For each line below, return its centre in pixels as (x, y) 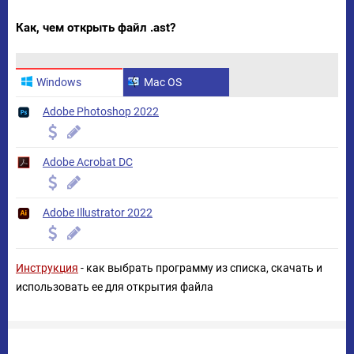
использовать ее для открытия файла (115, 287)
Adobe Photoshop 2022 (101, 111)
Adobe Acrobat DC (88, 162)
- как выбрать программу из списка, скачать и (200, 268)
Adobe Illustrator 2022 (98, 213)
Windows (59, 82)
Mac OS (162, 82)
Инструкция (47, 268)
